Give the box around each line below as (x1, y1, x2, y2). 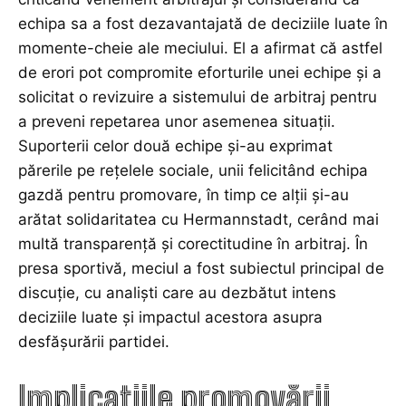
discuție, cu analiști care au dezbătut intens (18, 283, 336, 302)
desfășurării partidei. (18, 332, 169, 351)
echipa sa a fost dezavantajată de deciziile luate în (18, 14, 388, 33)
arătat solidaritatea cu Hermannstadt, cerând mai (18, 209, 379, 228)
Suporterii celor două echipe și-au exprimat (18, 136, 333, 155)
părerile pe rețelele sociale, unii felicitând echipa (18, 160, 368, 179)
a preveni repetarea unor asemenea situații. (18, 111, 335, 130)
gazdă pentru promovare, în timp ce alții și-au (18, 185, 349, 204)
